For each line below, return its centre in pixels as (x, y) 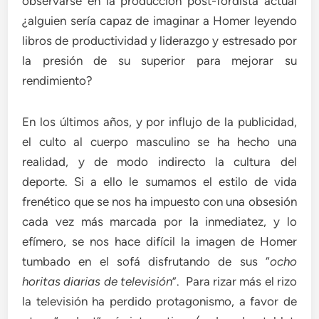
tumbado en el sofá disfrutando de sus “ (146, 261)
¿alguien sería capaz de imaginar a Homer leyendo (159, 21)
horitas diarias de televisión (98, 281)
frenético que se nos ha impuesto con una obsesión (159, 202)
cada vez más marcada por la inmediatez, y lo (159, 221)
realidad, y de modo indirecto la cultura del (159, 162)
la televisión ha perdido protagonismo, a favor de (159, 301)
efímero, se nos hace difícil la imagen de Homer (159, 241)
